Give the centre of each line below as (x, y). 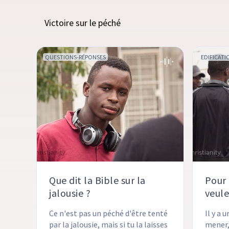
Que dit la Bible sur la (97, 180)
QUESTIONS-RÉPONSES (76, 57)
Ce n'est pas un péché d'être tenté (109, 213)
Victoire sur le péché (83, 23)
